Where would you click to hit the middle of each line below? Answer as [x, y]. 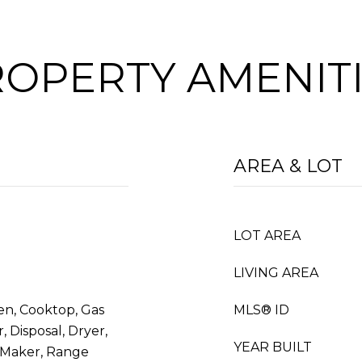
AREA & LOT [288, 166]
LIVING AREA [276, 273]
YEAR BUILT [273, 347]
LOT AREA [267, 236]
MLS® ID [261, 310]
